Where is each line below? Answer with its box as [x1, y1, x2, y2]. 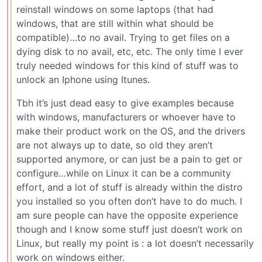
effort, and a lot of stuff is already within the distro [16, 181, 243, 193]
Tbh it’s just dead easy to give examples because [16, 96, 234, 109]
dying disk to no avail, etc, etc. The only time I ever [16, 45, 243, 57]
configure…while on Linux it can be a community [16, 167, 231, 179]
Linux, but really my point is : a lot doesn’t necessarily [16, 237, 254, 249]
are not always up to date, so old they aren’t [16, 139, 213, 151]
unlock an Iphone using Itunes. [16, 73, 150, 85]
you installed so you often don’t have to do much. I [16, 195, 242, 207]
